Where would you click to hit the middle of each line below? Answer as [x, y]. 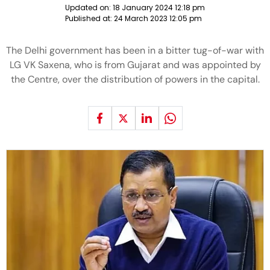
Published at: [89, 18]
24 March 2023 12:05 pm [158, 18]
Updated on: [89, 8]
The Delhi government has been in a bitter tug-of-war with [135, 50]
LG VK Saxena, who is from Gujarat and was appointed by [135, 65]
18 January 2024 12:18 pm [159, 8]
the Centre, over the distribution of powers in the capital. [135, 79]
